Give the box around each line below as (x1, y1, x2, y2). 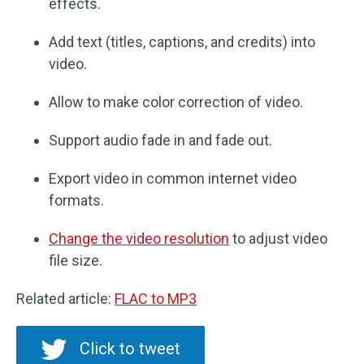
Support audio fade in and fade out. (49, 132, 272, 149)
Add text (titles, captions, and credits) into (49, 33, 315, 51)
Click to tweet (80, 339, 180, 359)
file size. (49, 252, 102, 270)
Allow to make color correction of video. (49, 93, 303, 111)
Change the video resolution (49, 230, 229, 248)
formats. (49, 192, 104, 210)
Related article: (16, 290, 115, 308)
